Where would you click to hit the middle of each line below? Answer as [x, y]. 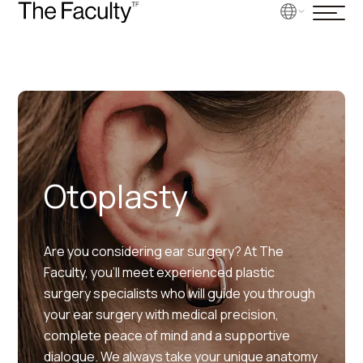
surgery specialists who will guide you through [180, 293]
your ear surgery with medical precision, [162, 314]
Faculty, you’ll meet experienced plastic [160, 272]
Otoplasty [116, 196]
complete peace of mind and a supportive [167, 335]
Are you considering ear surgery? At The [164, 251]
